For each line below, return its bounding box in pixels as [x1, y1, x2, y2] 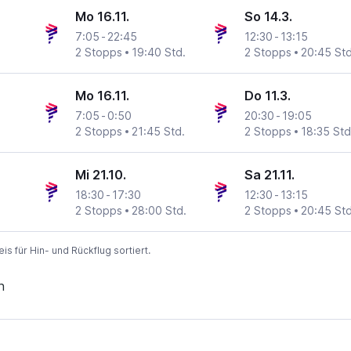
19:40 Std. [132, 45, 186, 60]
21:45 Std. [132, 125, 186, 139]
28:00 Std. [132, 204, 187, 218]
